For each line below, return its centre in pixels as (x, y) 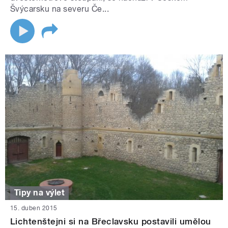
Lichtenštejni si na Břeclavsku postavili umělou (111, 221)
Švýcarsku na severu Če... (60, 9)
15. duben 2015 (34, 208)
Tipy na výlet (40, 193)
